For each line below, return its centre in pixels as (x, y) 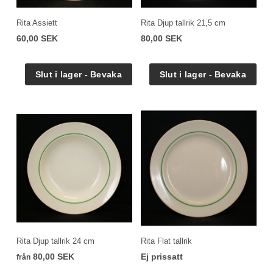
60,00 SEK (37, 38)
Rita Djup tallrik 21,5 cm (183, 23)
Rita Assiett (37, 23)
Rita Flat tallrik (166, 241)
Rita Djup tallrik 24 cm (55, 241)
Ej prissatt (162, 256)
